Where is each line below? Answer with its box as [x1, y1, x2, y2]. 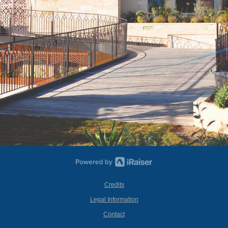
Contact [103, 211, 125, 218]
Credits [104, 181, 124, 188]
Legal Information [90, 196, 138, 203]
